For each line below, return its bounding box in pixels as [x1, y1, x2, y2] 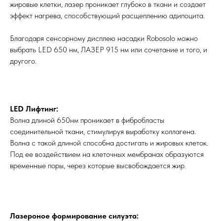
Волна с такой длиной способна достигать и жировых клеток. [10, 138, 208, 147]
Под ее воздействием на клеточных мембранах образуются [10, 149, 204, 159]
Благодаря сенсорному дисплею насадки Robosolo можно [10, 34, 198, 43]
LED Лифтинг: [10, 104, 58, 113]
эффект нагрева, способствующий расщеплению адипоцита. [10, 11, 205, 20]
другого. [10, 56, 37, 66]
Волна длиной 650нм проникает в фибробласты [10, 115, 164, 125]
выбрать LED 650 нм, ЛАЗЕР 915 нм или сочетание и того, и [10, 45, 207, 54]
